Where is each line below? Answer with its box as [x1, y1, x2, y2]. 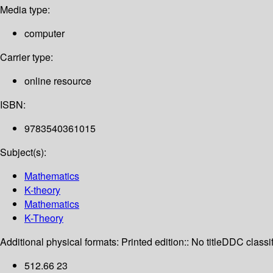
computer [24, 26, 65, 41]
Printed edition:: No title [121, 235, 222, 249]
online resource [24, 74, 91, 88]
